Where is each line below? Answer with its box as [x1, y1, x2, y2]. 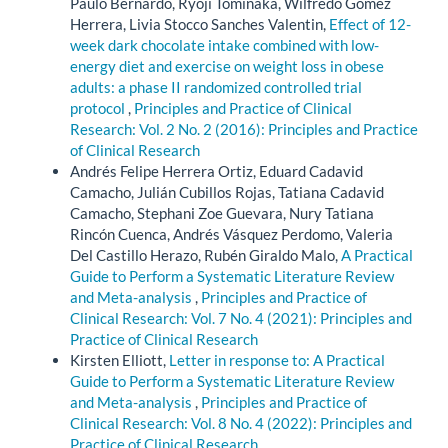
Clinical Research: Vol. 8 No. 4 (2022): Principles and [70, 413, 412, 432]
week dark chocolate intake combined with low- [70, 35, 379, 54]
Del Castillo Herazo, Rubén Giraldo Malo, [70, 245, 341, 264]
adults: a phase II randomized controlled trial [70, 77, 362, 96]
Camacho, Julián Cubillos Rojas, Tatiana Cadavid [70, 182, 384, 201]
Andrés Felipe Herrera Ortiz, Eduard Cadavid [70, 161, 363, 180]
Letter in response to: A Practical [169, 350, 385, 369]
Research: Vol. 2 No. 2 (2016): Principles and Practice [70, 119, 418, 138]
